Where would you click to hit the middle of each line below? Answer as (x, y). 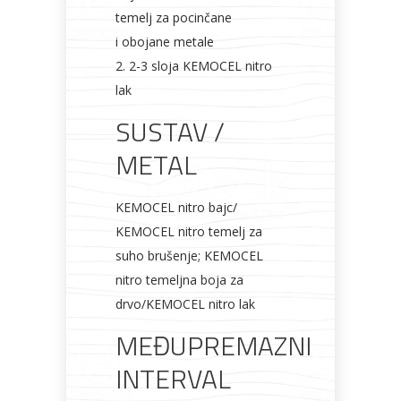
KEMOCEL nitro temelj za (189, 231)
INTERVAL (173, 379)
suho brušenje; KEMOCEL (189, 256)
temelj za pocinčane (174, 17)
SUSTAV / (170, 132)
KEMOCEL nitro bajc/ (176, 207)
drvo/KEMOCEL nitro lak (185, 304)
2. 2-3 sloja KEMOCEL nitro (194, 66)
